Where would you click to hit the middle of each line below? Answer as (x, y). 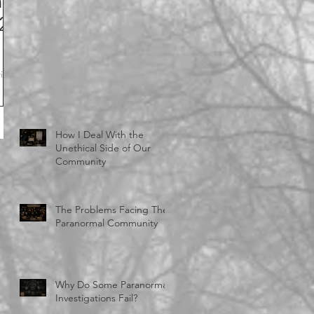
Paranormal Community (107, 223)
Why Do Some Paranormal (112, 285)
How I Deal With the (100, 135)
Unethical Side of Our (103, 148)
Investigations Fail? (96, 298)
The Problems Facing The (112, 210)
